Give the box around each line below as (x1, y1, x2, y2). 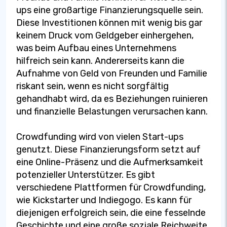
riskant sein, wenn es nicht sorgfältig (16, 80, 169, 92)
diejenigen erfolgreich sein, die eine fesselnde (16, 207, 206, 218)
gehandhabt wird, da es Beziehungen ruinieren (16, 93, 208, 104)
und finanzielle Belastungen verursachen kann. (16, 105, 208, 117)
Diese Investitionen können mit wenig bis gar (16, 17, 202, 28)
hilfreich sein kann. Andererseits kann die (16, 55, 184, 66)
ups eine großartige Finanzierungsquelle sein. (16, 4, 203, 16)
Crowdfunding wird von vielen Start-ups (16, 131, 183, 142)
